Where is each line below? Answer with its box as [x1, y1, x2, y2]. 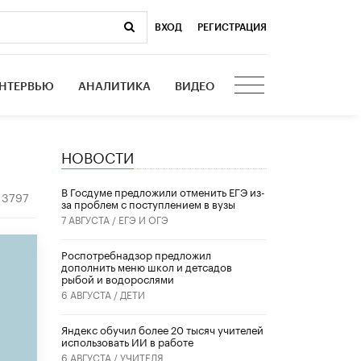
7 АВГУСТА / [61, 211, 118, 227]
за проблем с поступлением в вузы [61, 195, 235, 212]
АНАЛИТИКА [78, 81, 151, 93]
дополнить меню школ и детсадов [61, 258, 232, 275]
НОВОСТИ [61, 143, 134, 167]
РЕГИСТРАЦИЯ [197, 22, 267, 32]
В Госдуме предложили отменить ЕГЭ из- [61, 183, 265, 200]
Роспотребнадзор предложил [61, 246, 211, 263]
